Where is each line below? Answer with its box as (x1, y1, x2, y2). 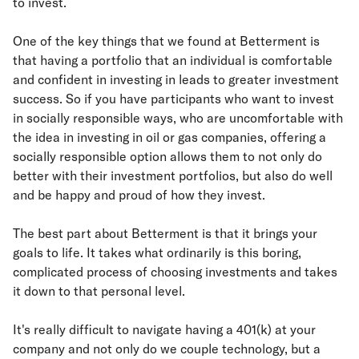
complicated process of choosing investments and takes (13, 264, 337, 280)
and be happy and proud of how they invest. (13, 187, 265, 203)
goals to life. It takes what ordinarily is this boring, (13, 244, 301, 260)
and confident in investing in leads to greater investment (13, 71, 339, 87)
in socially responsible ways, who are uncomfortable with (13, 110, 343, 126)
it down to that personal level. (13, 283, 185, 299)
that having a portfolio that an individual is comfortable (13, 52, 333, 68)
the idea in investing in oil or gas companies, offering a (13, 129, 326, 145)
